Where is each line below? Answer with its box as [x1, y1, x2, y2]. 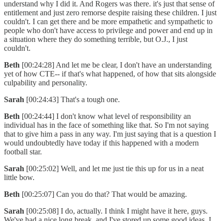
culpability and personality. [4, 78, 91, 87]
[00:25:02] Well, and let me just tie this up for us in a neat [26, 164, 204, 173]
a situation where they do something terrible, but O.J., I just [4, 35, 187, 44]
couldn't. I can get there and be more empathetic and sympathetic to [4, 17, 213, 26]
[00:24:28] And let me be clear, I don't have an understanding [22, 61, 212, 70]
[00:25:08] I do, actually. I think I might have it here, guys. [26, 207, 208, 216]
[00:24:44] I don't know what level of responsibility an [22, 112, 191, 121]
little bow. [4, 173, 38, 182]
